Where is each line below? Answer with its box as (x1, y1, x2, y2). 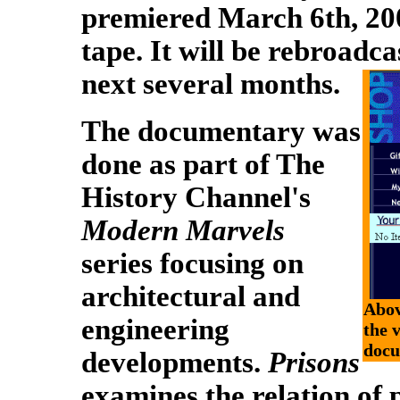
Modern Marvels (81, 214, 285, 246)
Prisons (268, 346, 360, 379)
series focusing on (81, 247, 304, 279)
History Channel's (81, 181, 311, 213)
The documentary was (81, 115, 361, 147)
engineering (81, 313, 229, 346)
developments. (81, 346, 268, 379)
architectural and (81, 280, 300, 312)
